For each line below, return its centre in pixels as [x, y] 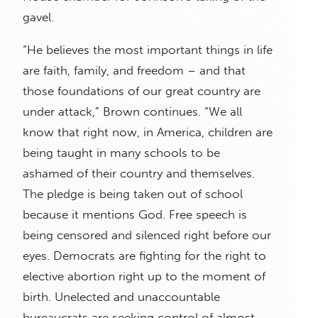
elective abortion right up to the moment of [144, 276]
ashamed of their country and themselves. [139, 174]
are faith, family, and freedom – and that [134, 71]
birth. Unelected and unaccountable [121, 297]
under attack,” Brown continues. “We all [132, 112]
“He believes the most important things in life [148, 50]
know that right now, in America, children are [148, 132]
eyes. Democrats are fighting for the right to [144, 256]
